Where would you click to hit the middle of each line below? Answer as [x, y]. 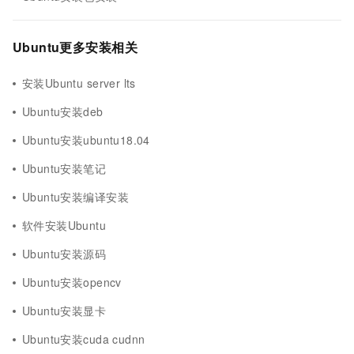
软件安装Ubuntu [64, 225]
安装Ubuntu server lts [79, 83]
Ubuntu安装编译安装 [75, 197]
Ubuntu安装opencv [72, 282]
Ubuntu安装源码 [64, 254]
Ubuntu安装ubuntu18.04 [86, 140]
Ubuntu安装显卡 [64, 311]
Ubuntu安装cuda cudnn [84, 339]
